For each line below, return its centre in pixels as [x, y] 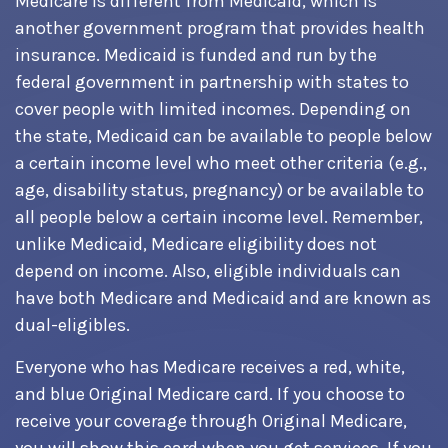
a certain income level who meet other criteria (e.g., [221, 163]
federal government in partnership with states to [212, 82]
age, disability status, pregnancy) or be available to [219, 190]
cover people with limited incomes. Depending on [213, 109]
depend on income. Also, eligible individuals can [208, 271]
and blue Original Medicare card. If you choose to [210, 394]
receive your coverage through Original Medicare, [211, 421]
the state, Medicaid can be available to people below [223, 136]
